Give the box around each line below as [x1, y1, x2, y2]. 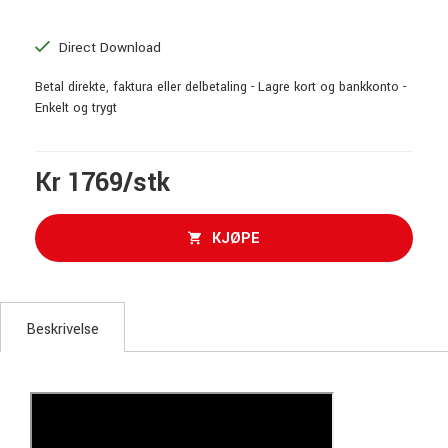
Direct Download [55, 37, 161, 57]
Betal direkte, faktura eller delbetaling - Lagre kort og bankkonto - [35, 78, 406, 96]
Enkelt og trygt [35, 99, 117, 117]
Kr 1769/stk [35, 165, 170, 201]
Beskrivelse [26, 319, 99, 340]
